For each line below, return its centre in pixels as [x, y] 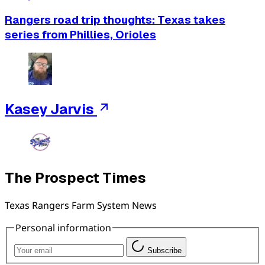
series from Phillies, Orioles [80, 34]
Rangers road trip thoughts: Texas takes [115, 20]
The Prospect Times [75, 177]
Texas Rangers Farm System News [81, 205]
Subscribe [164, 251]
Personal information [63, 227]
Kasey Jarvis [49, 109]
